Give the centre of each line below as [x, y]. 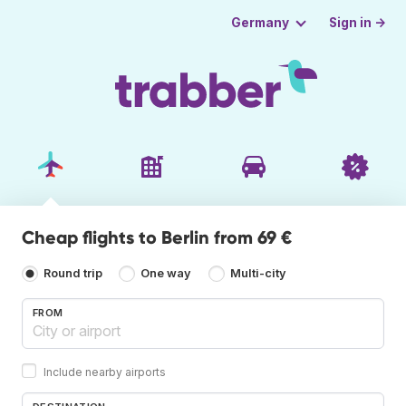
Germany [260, 23]
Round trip [73, 274]
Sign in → [358, 22]
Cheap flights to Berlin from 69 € [157, 237]
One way [166, 274]
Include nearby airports [105, 372]
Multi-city [258, 274]
